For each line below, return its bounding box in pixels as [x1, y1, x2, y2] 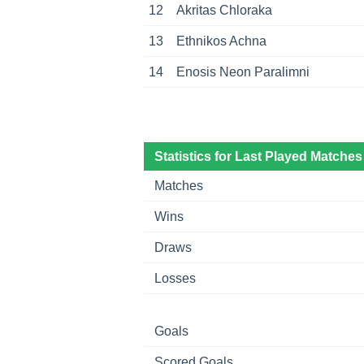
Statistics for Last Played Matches [154, 149, 362, 163]
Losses [154, 271, 196, 285]
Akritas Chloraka [175, 2, 272, 17]
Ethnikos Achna [175, 33, 266, 48]
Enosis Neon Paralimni [175, 64, 310, 79]
